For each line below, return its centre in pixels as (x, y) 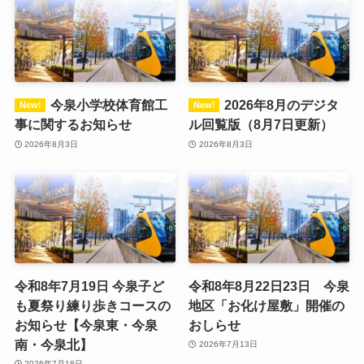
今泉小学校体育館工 (108, 105)
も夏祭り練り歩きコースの (92, 305)
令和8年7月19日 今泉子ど (89, 286)
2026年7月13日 (228, 344)
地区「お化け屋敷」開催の (267, 305)
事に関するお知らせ (73, 125)
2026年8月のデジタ (281, 105)
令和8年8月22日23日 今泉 (269, 286)
